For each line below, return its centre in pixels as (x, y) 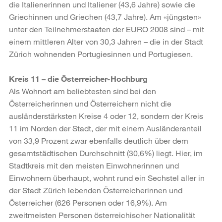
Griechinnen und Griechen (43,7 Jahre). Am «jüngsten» (105, 16)
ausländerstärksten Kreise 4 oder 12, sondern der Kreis (106, 115)
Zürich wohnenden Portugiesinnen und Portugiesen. (101, 54)
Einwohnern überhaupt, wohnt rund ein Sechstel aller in (107, 177)
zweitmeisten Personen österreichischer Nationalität (102, 215)
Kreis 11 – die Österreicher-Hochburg (78, 78)
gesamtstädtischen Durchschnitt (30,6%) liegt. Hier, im (106, 153)
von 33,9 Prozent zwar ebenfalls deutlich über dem (99, 140)
